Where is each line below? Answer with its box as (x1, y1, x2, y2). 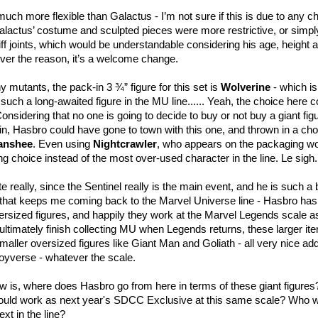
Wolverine (221, 81, 270, 93)
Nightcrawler (93, 138, 157, 150)
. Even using (33, 138, 93, 150)
